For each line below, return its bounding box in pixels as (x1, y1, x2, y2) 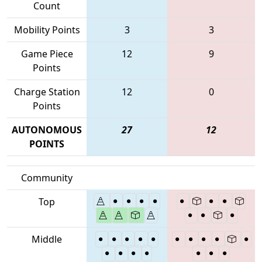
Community (21, 171, 73, 184)
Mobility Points (13, 23, 80, 36)
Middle (32, 232, 62, 246)
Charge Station (13, 85, 80, 98)
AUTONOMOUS (12, 123, 82, 136)
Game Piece (20, 47, 73, 60)
